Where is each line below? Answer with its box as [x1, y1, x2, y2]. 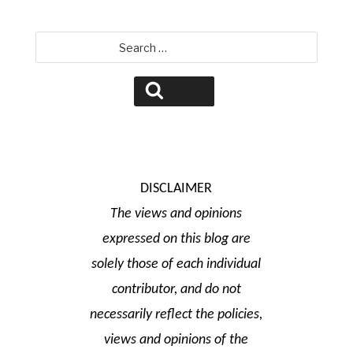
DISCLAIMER [140, 181, 213, 196]
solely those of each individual [91, 257, 262, 272]
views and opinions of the [104, 333, 249, 347]
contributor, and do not [111, 282, 241, 297]
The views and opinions [110, 206, 243, 221]
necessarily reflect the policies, [90, 307, 263, 322]
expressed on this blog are [102, 232, 251, 247]
